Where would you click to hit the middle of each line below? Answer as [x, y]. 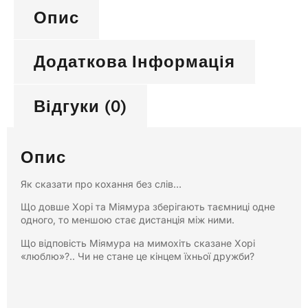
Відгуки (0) [80, 106]
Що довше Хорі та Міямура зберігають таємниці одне [148, 207]
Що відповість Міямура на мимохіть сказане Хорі [138, 243]
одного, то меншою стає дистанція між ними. [128, 220]
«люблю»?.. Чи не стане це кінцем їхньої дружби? [137, 256]
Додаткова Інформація [134, 62]
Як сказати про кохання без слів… [101, 184]
